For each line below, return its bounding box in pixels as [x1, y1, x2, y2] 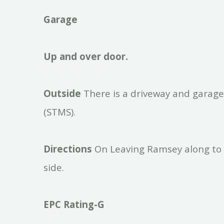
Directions [43, 142, 92, 155]
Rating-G [63, 197, 104, 210]
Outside [43, 86, 81, 99]
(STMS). [43, 105, 75, 118]
